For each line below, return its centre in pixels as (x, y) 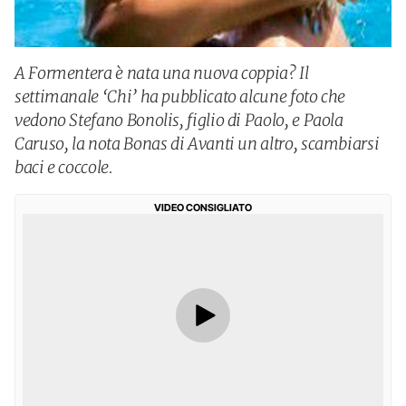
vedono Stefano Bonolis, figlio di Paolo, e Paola (179, 120)
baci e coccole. (64, 167)
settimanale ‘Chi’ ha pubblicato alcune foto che (180, 97)
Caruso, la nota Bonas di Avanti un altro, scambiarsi (197, 144)
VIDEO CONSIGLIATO (203, 208)
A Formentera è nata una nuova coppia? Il (162, 73)
